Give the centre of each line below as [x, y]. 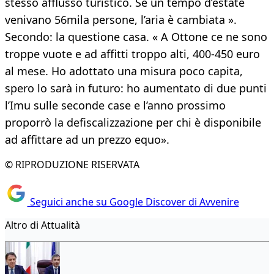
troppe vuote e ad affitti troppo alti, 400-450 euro [132, 54]
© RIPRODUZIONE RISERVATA [72, 165]
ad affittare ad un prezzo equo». [87, 140]
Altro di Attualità [43, 225]
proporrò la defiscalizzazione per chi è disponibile [133, 123]
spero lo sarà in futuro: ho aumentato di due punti [136, 88]
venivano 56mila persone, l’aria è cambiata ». [121, 20]
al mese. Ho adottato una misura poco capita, [124, 71]
